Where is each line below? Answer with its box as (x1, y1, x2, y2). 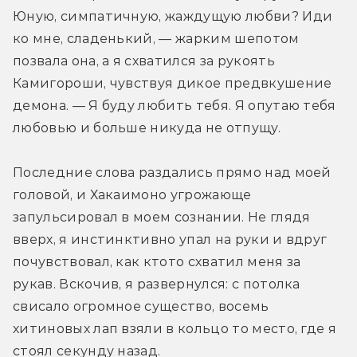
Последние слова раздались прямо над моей (13, 164, 331, 180)
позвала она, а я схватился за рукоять (13, 53, 275, 69)
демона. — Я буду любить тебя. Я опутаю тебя (13, 97, 336, 113)
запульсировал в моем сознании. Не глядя (13, 209, 311, 225)
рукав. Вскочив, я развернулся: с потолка (13, 276, 300, 292)
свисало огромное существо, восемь (13, 298, 269, 314)
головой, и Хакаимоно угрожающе (13, 186, 252, 202)
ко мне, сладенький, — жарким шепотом (13, 30, 300, 46)
